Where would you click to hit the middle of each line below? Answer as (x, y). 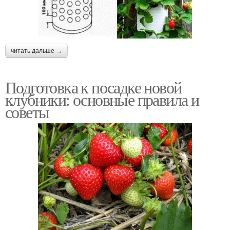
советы (27, 111)
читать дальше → (36, 51)
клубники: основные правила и (102, 99)
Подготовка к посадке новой (93, 87)
